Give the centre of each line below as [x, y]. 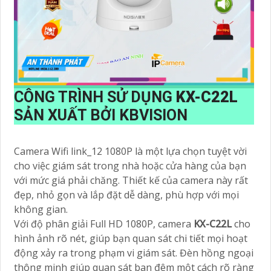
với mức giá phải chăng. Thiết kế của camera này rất [131, 181]
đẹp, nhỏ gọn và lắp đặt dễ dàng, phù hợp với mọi [126, 195]
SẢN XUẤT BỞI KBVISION [101, 116]
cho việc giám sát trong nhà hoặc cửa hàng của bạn [130, 166]
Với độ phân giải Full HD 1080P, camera [104, 224]
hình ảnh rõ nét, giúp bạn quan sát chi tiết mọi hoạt [131, 239]
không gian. [41, 210]
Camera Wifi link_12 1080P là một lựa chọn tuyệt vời [130, 152]
